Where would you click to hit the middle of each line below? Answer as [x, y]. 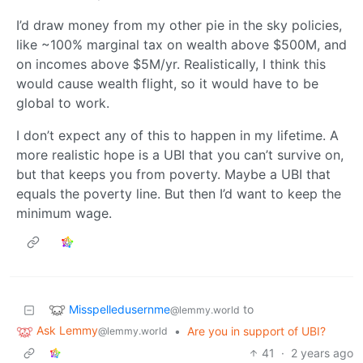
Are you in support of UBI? [256, 331]
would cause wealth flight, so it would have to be [167, 84]
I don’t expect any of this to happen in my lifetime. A [177, 136]
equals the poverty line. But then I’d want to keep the [179, 194]
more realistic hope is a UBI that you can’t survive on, [180, 155]
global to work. [63, 103]
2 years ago [322, 353]
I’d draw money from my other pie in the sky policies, [179, 26]
